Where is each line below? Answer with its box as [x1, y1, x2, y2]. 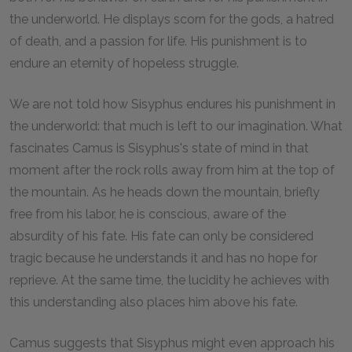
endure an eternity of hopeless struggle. [9, 56, 239, 71]
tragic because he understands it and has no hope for [9, 251, 317, 266]
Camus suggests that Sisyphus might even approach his [9, 335, 335, 350]
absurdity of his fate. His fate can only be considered [9, 229, 313, 244]
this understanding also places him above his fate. [9, 295, 298, 310]
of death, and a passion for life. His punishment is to [9, 34, 307, 49]
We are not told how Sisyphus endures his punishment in [9, 97, 335, 112]
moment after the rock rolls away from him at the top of [9, 163, 335, 178]
